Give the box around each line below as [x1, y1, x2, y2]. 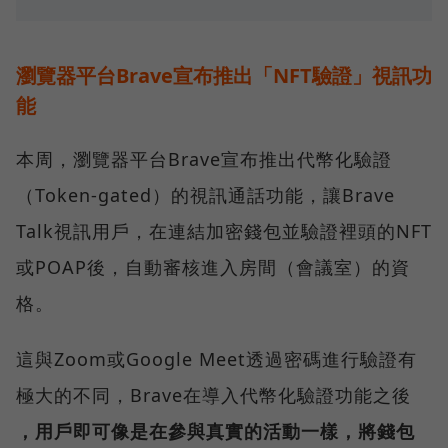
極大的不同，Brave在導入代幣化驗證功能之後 [16, 383, 411, 408]
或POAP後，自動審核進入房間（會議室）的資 [16, 255, 410, 280]
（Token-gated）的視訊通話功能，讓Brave [16, 183, 395, 208]
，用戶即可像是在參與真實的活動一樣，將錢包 [16, 419, 415, 444]
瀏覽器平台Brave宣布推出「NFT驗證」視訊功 [16, 62, 432, 90]
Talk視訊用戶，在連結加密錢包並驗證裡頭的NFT [16, 219, 432, 244]
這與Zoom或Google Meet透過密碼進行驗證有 [16, 347, 417, 372]
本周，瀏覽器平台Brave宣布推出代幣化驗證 [16, 147, 392, 172]
